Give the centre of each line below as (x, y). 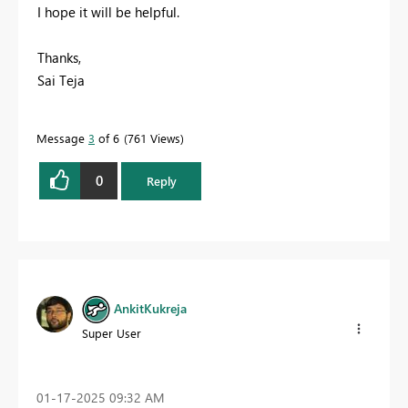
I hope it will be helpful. (108, 11)
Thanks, (59, 57)
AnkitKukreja (150, 308)
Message (62, 138)
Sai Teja (63, 80)
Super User (112, 333)
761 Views (154, 138)
